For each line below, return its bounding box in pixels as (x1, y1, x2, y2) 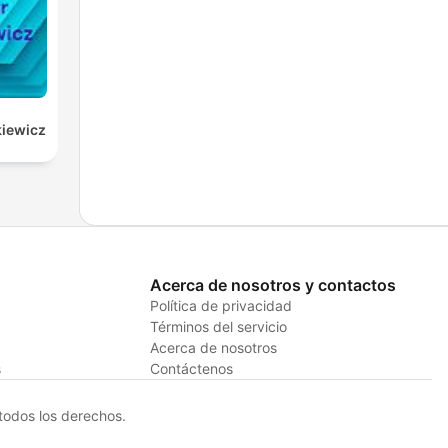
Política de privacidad (149, 296, 292, 314)
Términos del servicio (149, 317, 287, 335)
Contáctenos (149, 359, 233, 377)
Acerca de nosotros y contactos (149, 274, 396, 295)
